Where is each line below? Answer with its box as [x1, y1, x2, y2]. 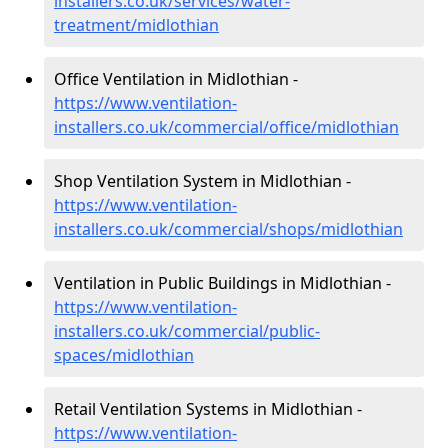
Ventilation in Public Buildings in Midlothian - [54, 272, 391, 295]
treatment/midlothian [54, 14, 219, 37]
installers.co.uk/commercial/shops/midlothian [54, 218, 403, 241]
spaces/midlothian [54, 344, 194, 367]
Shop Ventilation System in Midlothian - [54, 170, 351, 193]
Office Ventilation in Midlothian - [54, 68, 298, 91]
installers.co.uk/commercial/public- [54, 320, 320, 343]
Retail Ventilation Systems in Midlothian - [54, 398, 362, 421]
